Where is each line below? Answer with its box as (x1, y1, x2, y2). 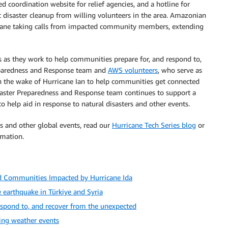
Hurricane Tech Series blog (112, 121, 196, 129)
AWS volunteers (108, 66, 158, 74)
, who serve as (158, 66, 202, 74)
